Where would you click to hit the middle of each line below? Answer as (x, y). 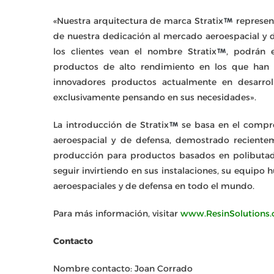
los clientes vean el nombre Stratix (135, 51)
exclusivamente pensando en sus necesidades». (155, 97)
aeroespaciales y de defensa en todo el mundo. (154, 186)
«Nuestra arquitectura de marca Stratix (138, 21)
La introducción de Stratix (111, 125)
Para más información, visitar (117, 213)
